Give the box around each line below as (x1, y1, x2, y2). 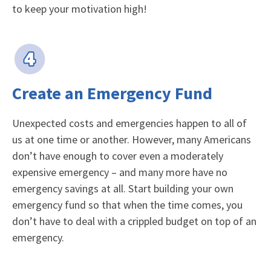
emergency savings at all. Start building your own (12, 181, 233, 195)
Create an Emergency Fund (12, 82, 212, 104)
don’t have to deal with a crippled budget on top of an (12, 214, 256, 228)
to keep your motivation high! (12, 1, 147, 16)
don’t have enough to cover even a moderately (12, 148, 223, 163)
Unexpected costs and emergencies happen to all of (12, 116, 247, 130)
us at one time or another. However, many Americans (12, 132, 251, 146)
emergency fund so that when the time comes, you (12, 197, 243, 212)
